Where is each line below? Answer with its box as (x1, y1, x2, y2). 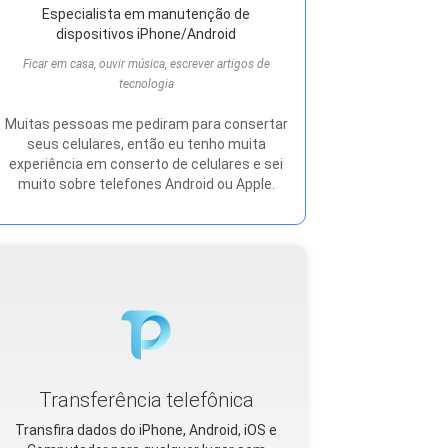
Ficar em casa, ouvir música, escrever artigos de (22, 57, 270, 71)
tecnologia (118, 77, 174, 91)
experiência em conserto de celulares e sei (9, 156, 283, 172)
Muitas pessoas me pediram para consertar (4, 116, 288, 132)
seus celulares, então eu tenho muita (26, 136, 266, 152)
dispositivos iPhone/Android (56, 26, 236, 42)
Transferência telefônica (38, 388, 254, 412)
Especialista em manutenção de (42, 6, 250, 22)
